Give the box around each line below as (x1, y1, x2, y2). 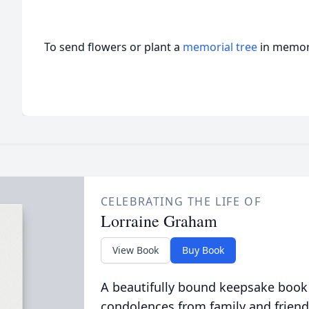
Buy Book (181, 243, 224, 257)
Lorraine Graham (100, 210, 217, 232)
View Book (112, 243, 159, 257)
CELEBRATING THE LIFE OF (100, 194, 261, 209)
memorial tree (183, 39, 257, 54)
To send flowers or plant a (44, 39, 183, 54)
